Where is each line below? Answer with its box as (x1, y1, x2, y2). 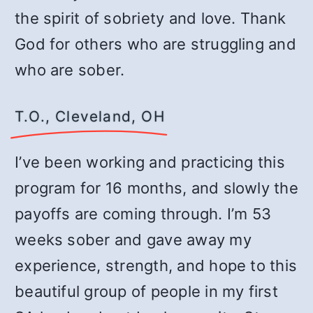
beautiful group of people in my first (15, 282, 278, 300)
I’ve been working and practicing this (15, 153, 285, 171)
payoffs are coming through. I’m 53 (15, 205, 272, 223)
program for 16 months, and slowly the (15, 179, 298, 197)
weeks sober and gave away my (15, 231, 252, 249)
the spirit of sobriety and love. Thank (15, 9, 286, 27)
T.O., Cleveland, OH (15, 108, 165, 125)
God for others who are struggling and (15, 35, 296, 53)
